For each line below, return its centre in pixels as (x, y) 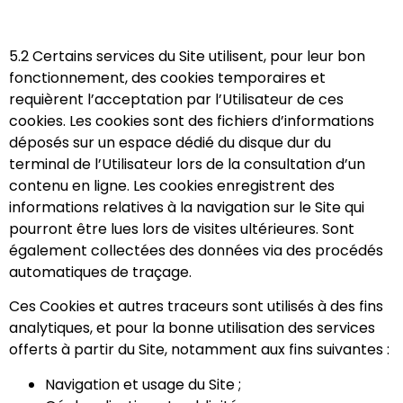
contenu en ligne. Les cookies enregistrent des (172, 186)
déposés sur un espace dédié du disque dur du (170, 143)
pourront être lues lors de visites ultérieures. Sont (182, 229)
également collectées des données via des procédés (196, 251)
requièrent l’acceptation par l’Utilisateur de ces (176, 100)
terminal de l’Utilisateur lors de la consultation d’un (187, 165)
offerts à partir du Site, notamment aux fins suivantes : (199, 350)
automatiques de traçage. (100, 273)
